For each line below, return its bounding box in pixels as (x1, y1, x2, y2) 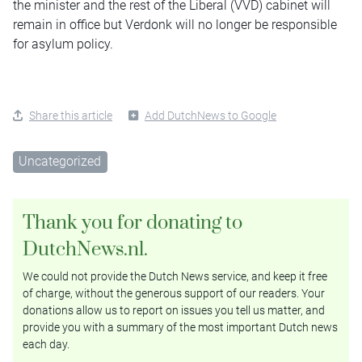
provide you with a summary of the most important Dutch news (23, 321, 338, 335)
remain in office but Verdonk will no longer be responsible (13, 16, 337, 32)
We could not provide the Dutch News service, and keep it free (23, 270, 327, 284)
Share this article (29, 108, 112, 122)
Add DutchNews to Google (145, 108, 276, 122)
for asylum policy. (13, 36, 113, 52)
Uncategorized (19, 153, 102, 169)
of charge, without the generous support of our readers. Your (23, 287, 325, 301)
